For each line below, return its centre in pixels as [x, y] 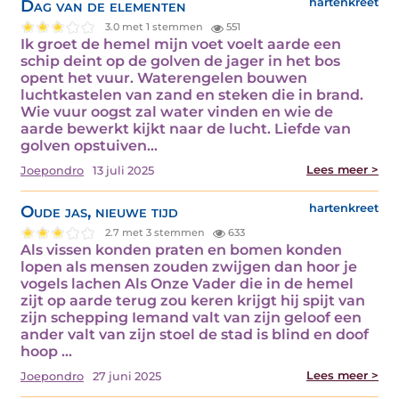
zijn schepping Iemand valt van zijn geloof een [191, 317]
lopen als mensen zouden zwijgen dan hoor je [189, 266]
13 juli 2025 [123, 170]
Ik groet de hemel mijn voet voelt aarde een [181, 44]
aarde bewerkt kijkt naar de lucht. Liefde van [186, 128]
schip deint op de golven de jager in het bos [180, 61]
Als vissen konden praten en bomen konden [181, 249]
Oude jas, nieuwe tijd [99, 211]
